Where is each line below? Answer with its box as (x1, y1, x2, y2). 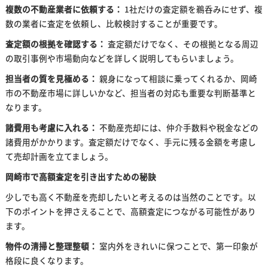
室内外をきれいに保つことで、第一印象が (97, 240, 258, 252)
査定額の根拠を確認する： (5, 38, 106, 50)
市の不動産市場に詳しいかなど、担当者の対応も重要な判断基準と (5, 87, 256, 99)
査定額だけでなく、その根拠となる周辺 (105, 38, 258, 50)
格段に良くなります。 (5, 254, 89, 266)
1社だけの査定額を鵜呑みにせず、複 (122, 3, 263, 15)
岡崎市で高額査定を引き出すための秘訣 (5, 170, 156, 182)
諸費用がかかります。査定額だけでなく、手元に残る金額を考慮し (5, 136, 256, 148)
